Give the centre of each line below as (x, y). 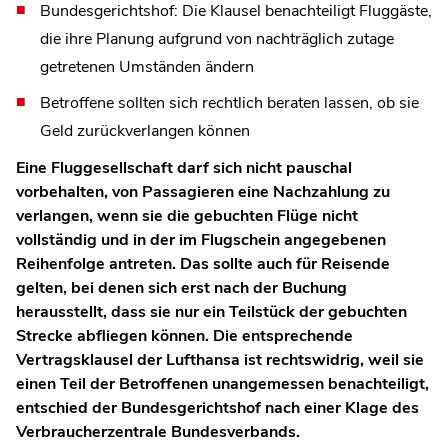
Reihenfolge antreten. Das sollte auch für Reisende (203, 263)
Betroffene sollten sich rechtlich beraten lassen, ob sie (229, 102)
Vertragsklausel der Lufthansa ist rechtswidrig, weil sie (220, 359)
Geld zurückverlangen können (145, 130)
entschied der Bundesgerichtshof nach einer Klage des (217, 407)
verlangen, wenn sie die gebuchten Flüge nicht (187, 215)
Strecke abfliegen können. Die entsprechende (184, 335)
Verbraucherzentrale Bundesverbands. (160, 431)
